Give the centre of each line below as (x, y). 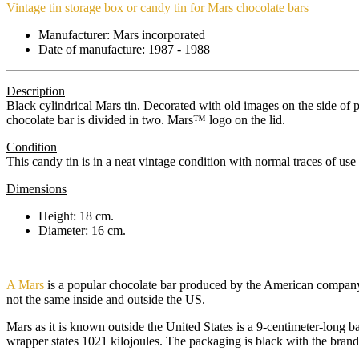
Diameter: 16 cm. (82, 230)
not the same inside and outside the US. (106, 299)
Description (36, 91)
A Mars (25, 284)
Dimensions (36, 188)
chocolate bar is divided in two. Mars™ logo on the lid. (146, 119)
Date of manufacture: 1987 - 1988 (124, 49)
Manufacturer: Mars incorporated (122, 34)
